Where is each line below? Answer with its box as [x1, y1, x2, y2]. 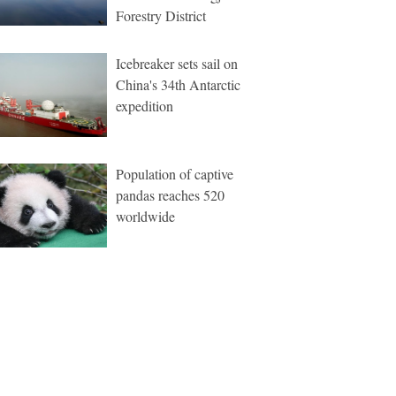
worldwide [116, 207, 175, 225]
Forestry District [116, 6, 206, 25]
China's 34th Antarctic [116, 75, 240, 94]
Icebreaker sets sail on [116, 54, 238, 72]
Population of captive [116, 164, 233, 183]
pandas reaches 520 [116, 186, 225, 204]
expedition [116, 96, 173, 115]
